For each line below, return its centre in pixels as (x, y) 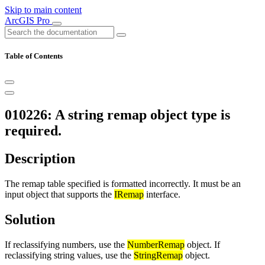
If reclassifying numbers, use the (66, 244)
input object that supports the (59, 195)
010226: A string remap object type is (117, 115)
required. (33, 131)
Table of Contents (34, 56)
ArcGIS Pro (28, 20)
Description (40, 159)
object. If (202, 244)
